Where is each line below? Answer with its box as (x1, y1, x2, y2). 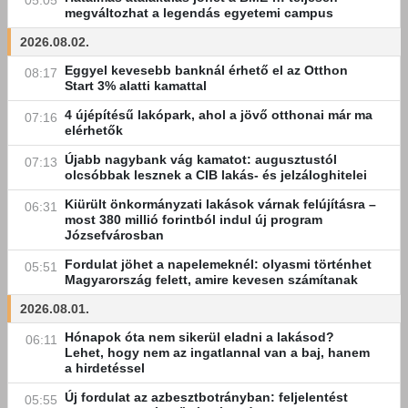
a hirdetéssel (65, 361, 145, 375)
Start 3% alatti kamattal (65, 78, 207, 93)
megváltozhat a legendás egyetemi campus (65, 5, 333, 20)
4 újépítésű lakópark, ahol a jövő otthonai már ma (65, 107, 372, 122)
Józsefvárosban (65, 228, 164, 242)
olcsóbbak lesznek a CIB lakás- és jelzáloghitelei (65, 168, 367, 182)
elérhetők (65, 123, 123, 138)
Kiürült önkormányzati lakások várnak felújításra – (65, 197, 376, 211)
